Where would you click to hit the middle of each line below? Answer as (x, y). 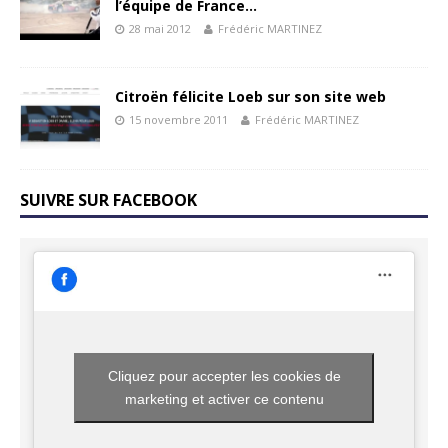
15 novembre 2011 (178, 120)
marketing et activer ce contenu (224, 399)
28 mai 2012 (160, 29)
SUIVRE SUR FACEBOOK (108, 199)
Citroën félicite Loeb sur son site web (250, 97)
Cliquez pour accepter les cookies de (224, 376)
